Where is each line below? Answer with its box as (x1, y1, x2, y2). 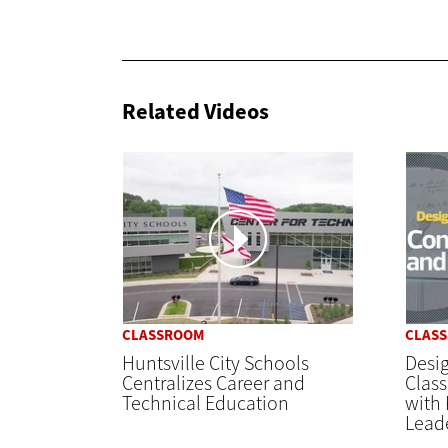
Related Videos (122, 96, 269, 126)
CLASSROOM (122, 325, 204, 346)
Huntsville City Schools (122, 350, 309, 378)
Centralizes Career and (122, 370, 305, 398)
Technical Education (122, 390, 289, 418)
